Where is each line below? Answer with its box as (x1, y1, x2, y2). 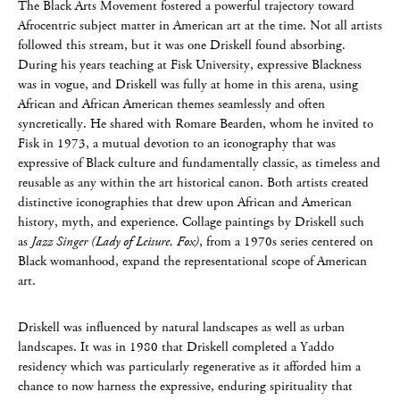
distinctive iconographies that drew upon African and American (18, 193, 352, 212)
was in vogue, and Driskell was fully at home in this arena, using (18, 75, 358, 94)
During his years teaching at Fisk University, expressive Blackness (18, 55, 362, 74)
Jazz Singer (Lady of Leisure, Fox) (31, 232, 199, 251)
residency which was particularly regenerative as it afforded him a (18, 357, 361, 376)
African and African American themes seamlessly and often (18, 95, 325, 113)
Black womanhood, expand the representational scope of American (18, 252, 367, 271)
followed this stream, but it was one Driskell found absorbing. (18, 36, 346, 54)
